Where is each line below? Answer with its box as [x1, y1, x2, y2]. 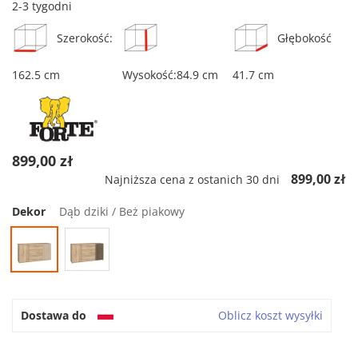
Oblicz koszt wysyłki [218, 308, 323, 324]
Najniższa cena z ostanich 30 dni [105, 172, 280, 188]
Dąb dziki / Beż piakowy [59, 204, 185, 220]
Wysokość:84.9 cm [121, 67, 218, 83]
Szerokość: [57, 30, 113, 46]
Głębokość [276, 30, 332, 46]
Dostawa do [21, 308, 86, 324]
